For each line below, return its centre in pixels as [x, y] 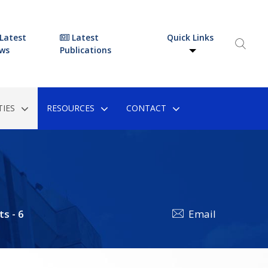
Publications [86, 50]
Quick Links [191, 37]
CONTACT [146, 108]
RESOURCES [70, 108]
